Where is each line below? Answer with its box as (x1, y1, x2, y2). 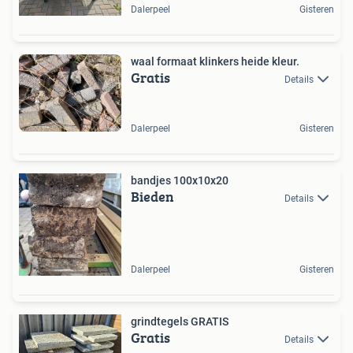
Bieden (131, 185, 174, 207)
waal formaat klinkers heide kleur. (131, 55, 299, 68)
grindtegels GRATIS (131, 314, 229, 328)
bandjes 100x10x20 (131, 173, 229, 187)
